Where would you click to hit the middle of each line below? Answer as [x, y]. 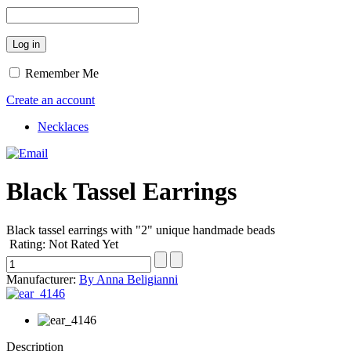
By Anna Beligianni [128, 279]
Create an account [51, 100]
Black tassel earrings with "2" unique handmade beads [141, 230]
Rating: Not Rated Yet [64, 244]
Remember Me [62, 73]
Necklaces [63, 126]
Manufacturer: [43, 279]
